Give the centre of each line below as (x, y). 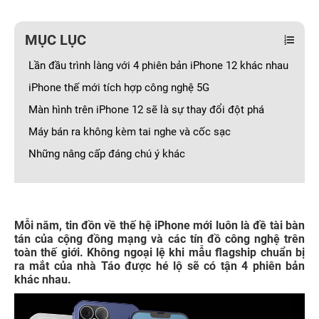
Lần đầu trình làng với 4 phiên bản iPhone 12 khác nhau (158, 66)
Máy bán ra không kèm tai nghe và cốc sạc (130, 132)
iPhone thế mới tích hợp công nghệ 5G (119, 88)
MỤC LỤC (56, 40)
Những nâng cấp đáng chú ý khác (108, 154)
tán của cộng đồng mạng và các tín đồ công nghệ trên (159, 239)
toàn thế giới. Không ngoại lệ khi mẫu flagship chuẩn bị (159, 252)
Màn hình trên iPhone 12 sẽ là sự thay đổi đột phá (146, 110)
